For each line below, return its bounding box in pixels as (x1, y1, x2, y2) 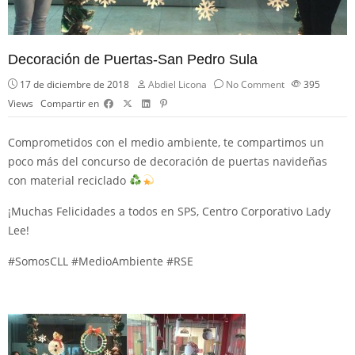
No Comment (226, 77, 284, 91)
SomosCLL (15, 253, 68, 269)
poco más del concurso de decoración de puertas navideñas (8, 153, 327, 169)
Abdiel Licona (148, 77, 207, 91)
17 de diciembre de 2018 (17, 77, 129, 91)
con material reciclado (8, 172, 129, 188)
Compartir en (40, 96, 99, 110)
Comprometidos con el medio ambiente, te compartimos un (8, 134, 324, 150)
